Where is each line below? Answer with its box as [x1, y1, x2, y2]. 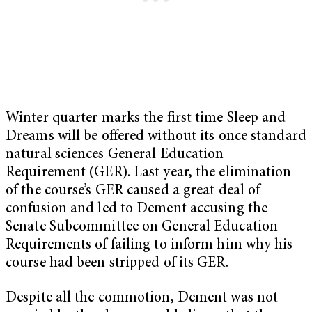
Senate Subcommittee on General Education [6, 219, 279, 235]
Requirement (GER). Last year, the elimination [6, 165, 292, 180]
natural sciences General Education [6, 147, 224, 162]
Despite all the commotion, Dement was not [6, 290, 279, 306]
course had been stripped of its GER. [6, 256, 228, 271]
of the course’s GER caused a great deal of [6, 183, 260, 198]
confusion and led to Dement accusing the [6, 201, 268, 217]
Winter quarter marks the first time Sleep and [6, 111, 286, 126]
